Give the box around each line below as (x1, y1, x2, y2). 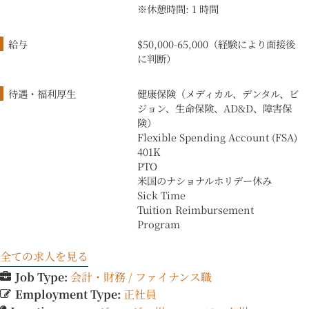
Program (137, 217, 180, 232)
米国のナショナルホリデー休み (137, 173, 272, 188)
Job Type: (15, 269, 70, 286)
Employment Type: (15, 286, 123, 303)
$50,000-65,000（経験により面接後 (137, 37, 295, 52)
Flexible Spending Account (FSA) (137, 130, 297, 145)
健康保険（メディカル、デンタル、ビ (137, 86, 299, 101)
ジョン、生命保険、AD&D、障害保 (137, 101, 292, 116)
